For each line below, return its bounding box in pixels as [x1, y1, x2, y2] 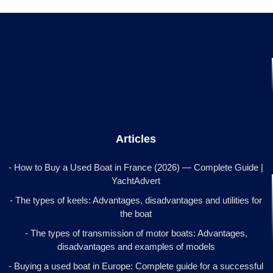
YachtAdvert [112, 175, 160, 186]
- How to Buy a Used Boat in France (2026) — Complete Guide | [9, 161, 263, 172]
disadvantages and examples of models [57, 241, 215, 252]
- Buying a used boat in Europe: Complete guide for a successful [9, 260, 263, 271]
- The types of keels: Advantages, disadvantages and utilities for [10, 194, 262, 205]
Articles [116, 132, 156, 145]
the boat [120, 208, 152, 219]
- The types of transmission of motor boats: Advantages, [24, 227, 247, 238]
